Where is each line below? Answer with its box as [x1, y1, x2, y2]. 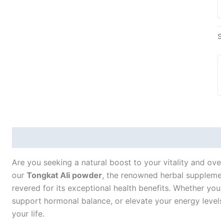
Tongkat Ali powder [27, 170, 102, 181]
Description [12, 133, 57, 143]
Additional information [65, 133, 150, 143]
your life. [12, 209, 44, 219]
